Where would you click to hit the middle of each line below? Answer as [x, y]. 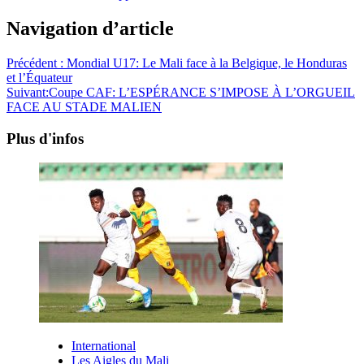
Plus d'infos [45, 138]
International [104, 346]
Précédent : [37, 63]
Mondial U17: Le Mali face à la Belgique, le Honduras [207, 63]
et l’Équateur [39, 77]
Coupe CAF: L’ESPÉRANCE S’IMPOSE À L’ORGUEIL [202, 92]
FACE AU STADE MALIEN [84, 106]
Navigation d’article [90, 28]
